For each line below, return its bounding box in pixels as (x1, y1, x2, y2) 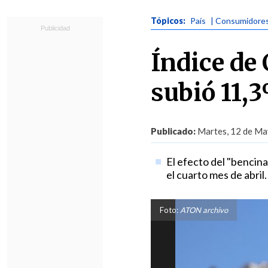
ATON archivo (178, 205, 228, 215)
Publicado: (151, 126, 196, 136)
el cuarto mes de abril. (166, 168, 267, 181)
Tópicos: (151, 16, 187, 26)
